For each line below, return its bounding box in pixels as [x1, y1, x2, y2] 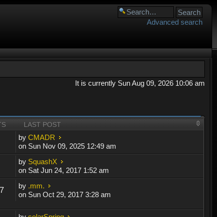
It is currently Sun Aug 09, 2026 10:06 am [75, 79, 205, 87]
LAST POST [24, 121, 62, 129]
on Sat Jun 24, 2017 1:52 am [18, 166, 109, 175]
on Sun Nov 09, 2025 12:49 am [18, 142, 117, 151]
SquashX [28, 157, 58, 166]
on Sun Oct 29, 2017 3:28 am [18, 190, 111, 199]
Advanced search [147, 18, 202, 26]
